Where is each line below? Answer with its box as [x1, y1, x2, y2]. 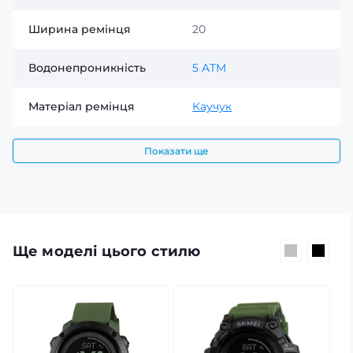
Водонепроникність [28, 61, 146, 75]
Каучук [192, 99, 232, 113]
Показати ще [144, 145, 209, 157]
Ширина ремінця [28, 22, 131, 36]
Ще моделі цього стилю [13, 243, 201, 260]
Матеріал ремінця [28, 99, 135, 113]
